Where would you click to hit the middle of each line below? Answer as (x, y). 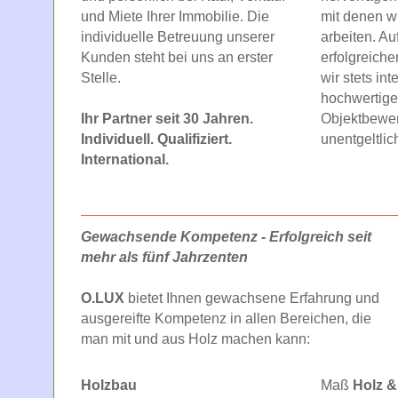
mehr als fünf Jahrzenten (164, 257)
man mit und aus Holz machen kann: (195, 338)
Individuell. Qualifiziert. (156, 139)
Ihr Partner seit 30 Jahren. (167, 118)
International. (125, 159)
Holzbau (109, 385)
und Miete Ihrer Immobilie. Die (175, 16)
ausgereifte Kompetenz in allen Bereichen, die (226, 318)
